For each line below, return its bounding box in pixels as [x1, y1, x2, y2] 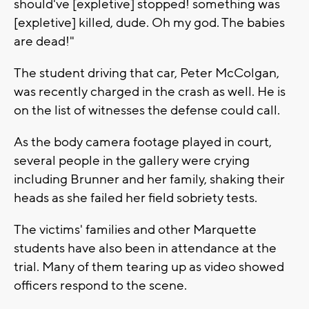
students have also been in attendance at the [14, 239, 277, 257]
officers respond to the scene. [14, 277, 190, 294]
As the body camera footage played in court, [14, 133, 272, 150]
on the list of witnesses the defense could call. [14, 101, 283, 119]
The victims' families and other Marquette [14, 221, 257, 238]
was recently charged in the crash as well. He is [14, 83, 286, 100]
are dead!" [14, 32, 77, 50]
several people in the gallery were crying [14, 152, 250, 169]
